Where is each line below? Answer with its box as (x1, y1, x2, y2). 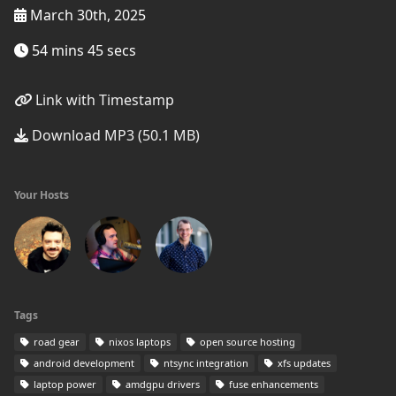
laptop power (31, 377, 96, 391)
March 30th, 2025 (27, 5, 146, 25)
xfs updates (275, 356, 331, 369)
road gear (31, 335, 80, 348)
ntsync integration (161, 356, 248, 369)
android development (31, 356, 134, 369)
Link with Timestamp (32, 90, 174, 110)
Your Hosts (14, 187, 69, 202)
